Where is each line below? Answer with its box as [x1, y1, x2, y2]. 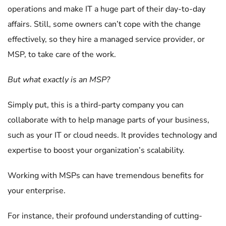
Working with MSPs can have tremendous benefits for [8, 170, 204, 181]
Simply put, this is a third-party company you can [8, 99, 184, 110]
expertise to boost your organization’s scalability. [8, 145, 187, 156]
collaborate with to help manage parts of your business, [8, 115, 209, 126]
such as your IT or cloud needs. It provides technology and [8, 130, 217, 141]
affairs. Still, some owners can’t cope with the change [8, 19, 201, 30]
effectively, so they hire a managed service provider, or [8, 34, 205, 45]
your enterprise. [8, 185, 68, 196]
